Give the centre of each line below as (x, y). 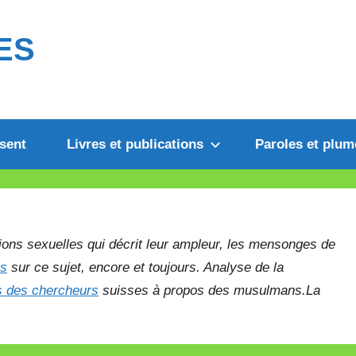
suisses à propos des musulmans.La (209, 291)
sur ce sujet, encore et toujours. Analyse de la (145, 268)
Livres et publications (135, 144)
